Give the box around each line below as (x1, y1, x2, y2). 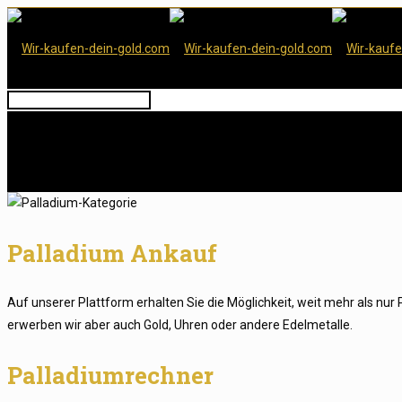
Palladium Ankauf (7, 238, 217, 268)
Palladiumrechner (7, 360, 214, 390)
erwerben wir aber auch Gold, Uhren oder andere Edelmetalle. (7, 318, 353, 332)
